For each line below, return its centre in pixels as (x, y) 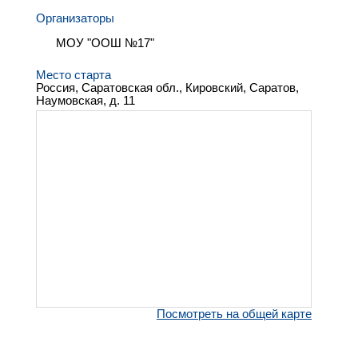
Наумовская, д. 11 (86, 101)
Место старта (74, 76)
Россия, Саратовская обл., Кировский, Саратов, (167, 88)
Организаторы (75, 18)
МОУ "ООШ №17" (105, 43)
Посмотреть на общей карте (234, 314)
